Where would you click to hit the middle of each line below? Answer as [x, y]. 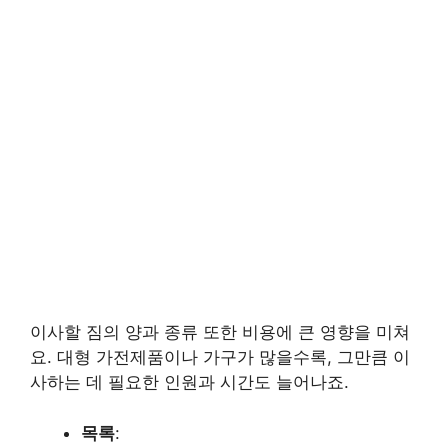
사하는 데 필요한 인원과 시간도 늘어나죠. [189, 382]
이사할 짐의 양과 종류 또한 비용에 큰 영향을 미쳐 [220, 332]
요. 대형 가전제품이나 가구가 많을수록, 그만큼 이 [220, 357]
